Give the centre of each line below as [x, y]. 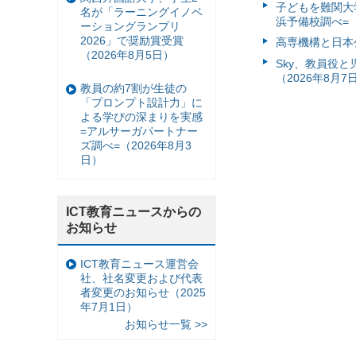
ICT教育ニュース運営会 [139, 263]
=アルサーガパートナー [139, 132]
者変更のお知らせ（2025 [143, 292]
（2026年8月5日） [127, 54]
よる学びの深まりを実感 [141, 117]
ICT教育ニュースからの [133, 211]
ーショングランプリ [130, 26]
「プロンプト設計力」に [141, 103]
